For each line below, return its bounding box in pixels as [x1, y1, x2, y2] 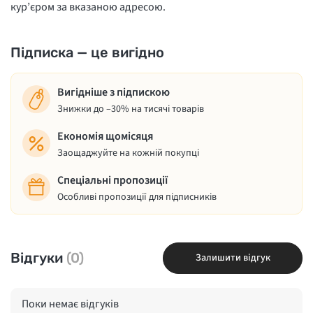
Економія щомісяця [57, 128, 153, 144]
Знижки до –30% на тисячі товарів [57, 101, 204, 116]
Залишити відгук [195, 250, 270, 265]
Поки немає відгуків [22, 296, 119, 312]
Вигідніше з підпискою [57, 84, 170, 100]
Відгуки [10, 249, 66, 267]
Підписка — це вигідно [10, 43, 164, 61]
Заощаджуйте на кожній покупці [57, 145, 199, 160]
